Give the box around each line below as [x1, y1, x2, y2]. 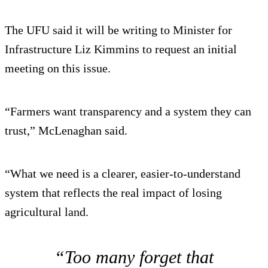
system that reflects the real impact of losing [5, 185, 222, 199]
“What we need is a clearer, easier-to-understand [5, 166, 240, 180]
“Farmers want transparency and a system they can [5, 104, 251, 118]
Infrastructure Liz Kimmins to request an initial [5, 42, 237, 56]
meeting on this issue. [5, 61, 111, 75]
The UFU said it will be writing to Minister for [5, 23, 232, 36]
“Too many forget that [54, 246, 214, 267]
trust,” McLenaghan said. [5, 123, 127, 137]
